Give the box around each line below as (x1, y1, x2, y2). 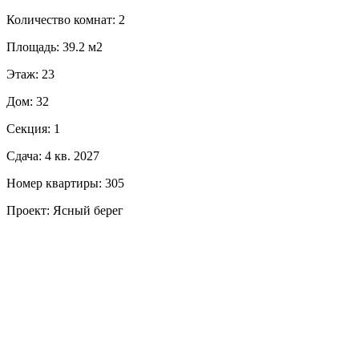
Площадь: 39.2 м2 (6, 39, 103, 54)
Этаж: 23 (6, 67, 54, 81)
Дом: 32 (6, 94, 49, 108)
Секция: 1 (6, 121, 60, 135)
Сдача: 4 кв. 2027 (6, 148, 99, 163)
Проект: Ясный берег (6, 203, 123, 217)
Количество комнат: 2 (6, 12, 125, 26)
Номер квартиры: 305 (6, 175, 124, 190)
